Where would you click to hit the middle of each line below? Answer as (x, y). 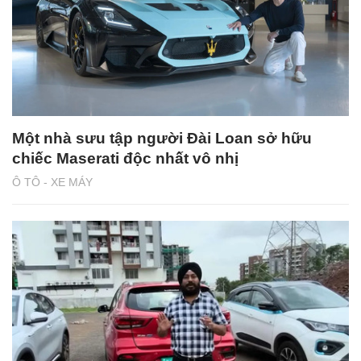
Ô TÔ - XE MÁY (52, 182)
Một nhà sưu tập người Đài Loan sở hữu (162, 138)
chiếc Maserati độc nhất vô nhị (125, 158)
